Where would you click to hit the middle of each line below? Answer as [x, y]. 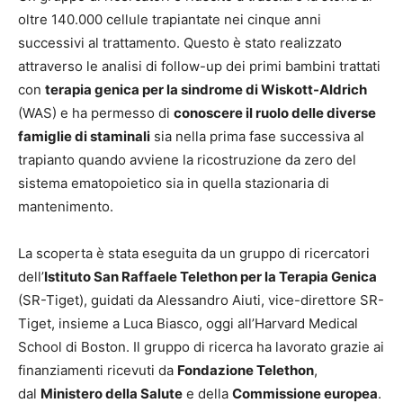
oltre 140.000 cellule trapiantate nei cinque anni [170, 19]
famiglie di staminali [84, 136]
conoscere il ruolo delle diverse [275, 112]
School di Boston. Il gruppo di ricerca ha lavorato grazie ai [201, 346]
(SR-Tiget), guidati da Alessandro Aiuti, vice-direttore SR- [201, 300]
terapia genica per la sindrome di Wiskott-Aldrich [206, 89]
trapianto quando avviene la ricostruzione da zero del [187, 159]
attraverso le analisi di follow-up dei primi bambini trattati [199, 66]
